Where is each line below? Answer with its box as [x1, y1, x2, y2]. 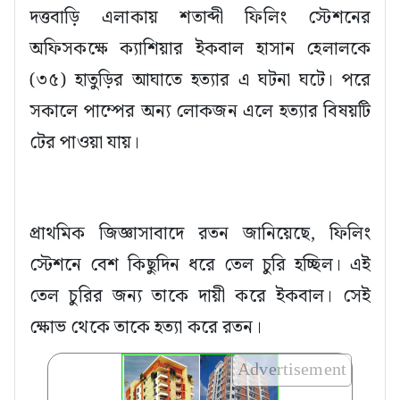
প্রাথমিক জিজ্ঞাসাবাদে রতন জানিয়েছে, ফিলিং [29, 220, 371, 248]
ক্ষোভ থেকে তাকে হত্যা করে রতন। [29, 313, 262, 342]
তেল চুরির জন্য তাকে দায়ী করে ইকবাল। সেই [29, 282, 371, 311]
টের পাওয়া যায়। [29, 129, 140, 157]
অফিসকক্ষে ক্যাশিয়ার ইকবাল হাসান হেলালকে [29, 35, 371, 63]
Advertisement [237, 355, 346, 384]
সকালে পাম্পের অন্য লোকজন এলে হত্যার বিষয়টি [29, 97, 371, 126]
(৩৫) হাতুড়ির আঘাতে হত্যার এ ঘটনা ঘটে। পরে [29, 66, 371, 95]
